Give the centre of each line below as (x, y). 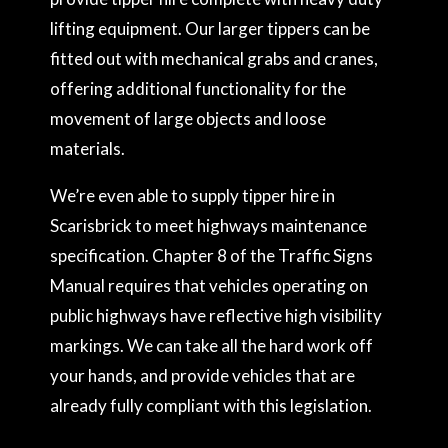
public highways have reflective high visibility (216, 315)
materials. (87, 148)
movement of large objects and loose (188, 118)
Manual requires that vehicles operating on (209, 285)
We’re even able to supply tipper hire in (192, 195)
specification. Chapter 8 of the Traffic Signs (211, 255)
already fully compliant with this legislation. (211, 405)
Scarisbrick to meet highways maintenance (208, 225)
